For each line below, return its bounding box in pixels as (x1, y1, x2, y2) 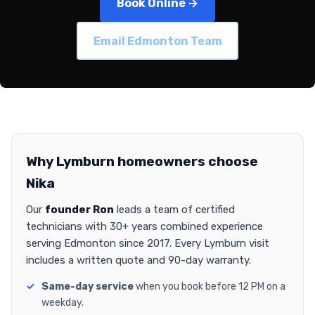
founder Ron (45, 203, 114, 217)
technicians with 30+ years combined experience (26, 220, 263, 233)
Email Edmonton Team (93, 34, 222, 48)
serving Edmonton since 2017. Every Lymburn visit (26, 237, 269, 250)
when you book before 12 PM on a (134, 281, 285, 293)
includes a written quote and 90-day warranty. (26, 254, 251, 267)
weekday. (41, 297, 84, 309)
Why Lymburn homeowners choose (26, 153, 258, 170)
